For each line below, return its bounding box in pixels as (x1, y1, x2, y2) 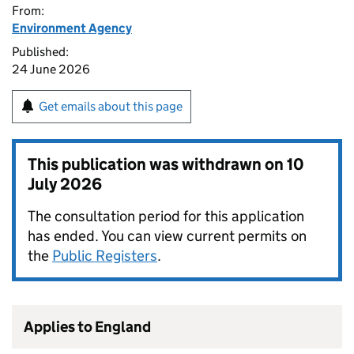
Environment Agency (12, 21, 132, 36)
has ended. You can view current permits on (28, 227, 307, 245)
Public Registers (52, 247, 157, 265)
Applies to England (24, 318, 151, 336)
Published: (12, 44, 69, 59)
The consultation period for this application (28, 207, 304, 225)
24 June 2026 (12, 62, 90, 77)
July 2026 (28, 174, 102, 194)
